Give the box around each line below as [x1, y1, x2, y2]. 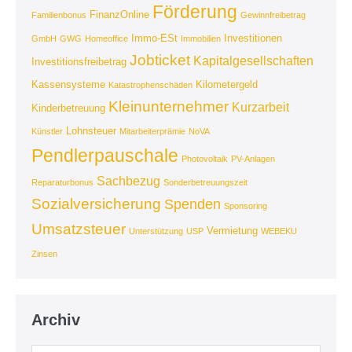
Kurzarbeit [232, 100, 289, 114]
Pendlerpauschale [31, 145, 178, 166]
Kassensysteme [31, 78, 105, 90]
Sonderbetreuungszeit [163, 177, 247, 187]
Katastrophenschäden [108, 79, 192, 90]
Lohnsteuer [66, 124, 116, 137]
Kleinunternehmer [108, 97, 229, 115]
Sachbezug [97, 174, 160, 188]
